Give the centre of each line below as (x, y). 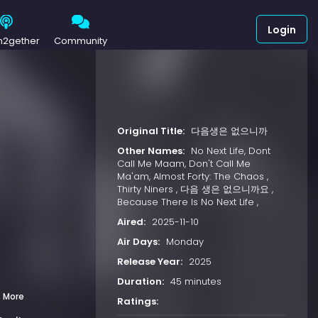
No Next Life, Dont (230, 150)
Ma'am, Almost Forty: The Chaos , (192, 176)
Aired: (131, 221)
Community (80, 40)
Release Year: (149, 261)
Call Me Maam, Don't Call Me (183, 163)
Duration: (140, 281)
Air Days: (138, 241)
